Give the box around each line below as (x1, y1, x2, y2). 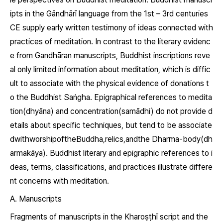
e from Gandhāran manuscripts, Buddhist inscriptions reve (10, 51, 210, 60)
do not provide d (156, 107, 213, 116)
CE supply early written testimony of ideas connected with (10, 23, 213, 32)
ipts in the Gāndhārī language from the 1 (10, 9, 147, 18)
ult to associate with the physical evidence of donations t (10, 79, 209, 88)
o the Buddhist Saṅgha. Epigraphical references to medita (10, 93, 212, 102)
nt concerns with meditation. (10, 176, 109, 186)
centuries (176, 9, 208, 18)
